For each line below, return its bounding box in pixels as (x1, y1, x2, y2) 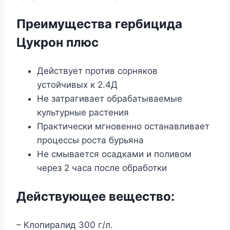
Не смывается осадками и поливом (37, 148, 191, 159)
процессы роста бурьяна (37, 135, 144, 145)
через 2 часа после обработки (37, 162, 167, 173)
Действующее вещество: (16, 188, 175, 204)
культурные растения (37, 107, 129, 118)
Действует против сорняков (37, 65, 158, 76)
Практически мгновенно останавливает (37, 121, 209, 131)
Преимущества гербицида (16, 16, 182, 31)
